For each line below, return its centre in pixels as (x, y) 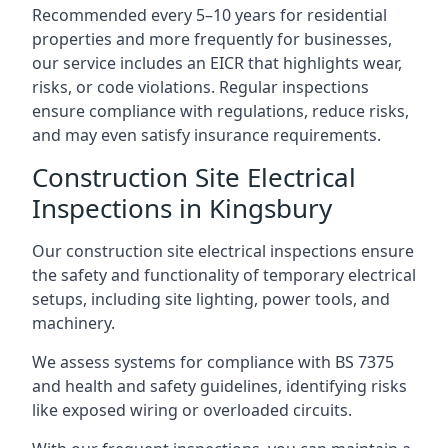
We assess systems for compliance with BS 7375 (213, 361)
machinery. (73, 322)
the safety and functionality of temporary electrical (224, 274)
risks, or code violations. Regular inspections (200, 86)
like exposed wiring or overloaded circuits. (192, 409)
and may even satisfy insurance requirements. (206, 134)
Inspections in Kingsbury (182, 207)
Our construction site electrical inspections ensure (223, 250)
